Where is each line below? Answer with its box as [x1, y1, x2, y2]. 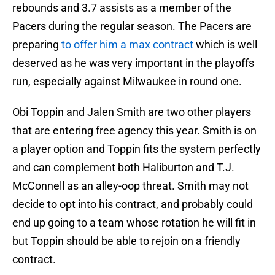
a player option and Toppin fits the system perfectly [12, 142, 261, 156]
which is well [193, 38, 257, 52]
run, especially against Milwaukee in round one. [12, 75, 242, 88]
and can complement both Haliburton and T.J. [12, 161, 234, 174]
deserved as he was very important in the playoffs [12, 56, 254, 70]
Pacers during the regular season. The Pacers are [12, 20, 252, 33]
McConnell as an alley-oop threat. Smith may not [12, 179, 249, 193]
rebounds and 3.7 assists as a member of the [12, 1, 231, 15]
